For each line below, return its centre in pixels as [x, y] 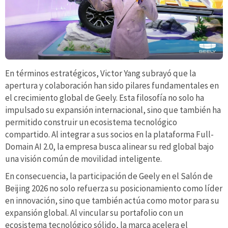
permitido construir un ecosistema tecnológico [91, 122]
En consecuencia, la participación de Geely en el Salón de [109, 176]
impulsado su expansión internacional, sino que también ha [113, 110]
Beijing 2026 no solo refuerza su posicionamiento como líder [114, 188]
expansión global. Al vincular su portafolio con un [94, 212]
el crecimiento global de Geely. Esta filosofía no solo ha [105, 98]
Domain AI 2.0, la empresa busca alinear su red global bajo [109, 147]
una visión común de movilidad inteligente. [83, 159]
